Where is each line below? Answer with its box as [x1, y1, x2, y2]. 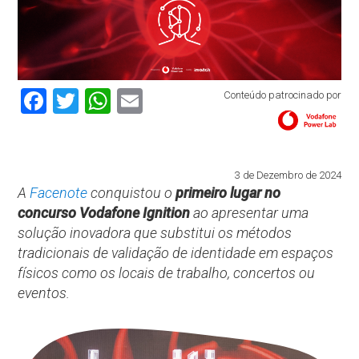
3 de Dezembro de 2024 [234, 169, 341, 182]
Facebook [46, 86, 155, 117]
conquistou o [87, 184, 176, 202]
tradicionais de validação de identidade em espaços [18, 244, 334, 262]
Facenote [30, 184, 88, 202]
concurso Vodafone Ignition [18, 204, 191, 222]
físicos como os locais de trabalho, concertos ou [18, 264, 316, 282]
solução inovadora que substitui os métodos [18, 224, 292, 242]
